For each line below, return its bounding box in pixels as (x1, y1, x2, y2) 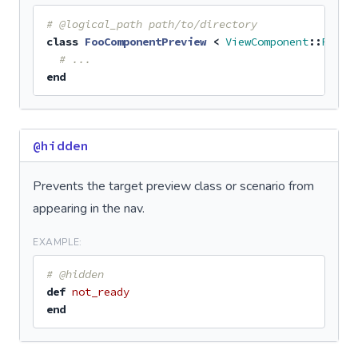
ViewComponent (225, 34, 308, 49)
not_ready (72, 284, 129, 299)
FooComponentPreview (85, 34, 206, 49)
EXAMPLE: (33, 236, 82, 249)
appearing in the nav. (33, 200, 145, 217)
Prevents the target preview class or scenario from (33, 177, 314, 195)
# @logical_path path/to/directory (46, 17, 257, 31)
